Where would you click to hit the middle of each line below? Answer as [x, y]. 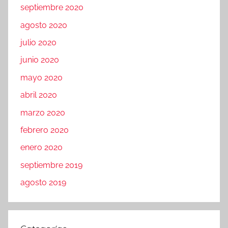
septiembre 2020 [52, 8]
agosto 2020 [44, 25]
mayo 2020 [41, 77]
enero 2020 [41, 148]
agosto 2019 [43, 183]
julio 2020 [38, 43]
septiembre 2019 [51, 165]
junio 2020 [40, 60]
